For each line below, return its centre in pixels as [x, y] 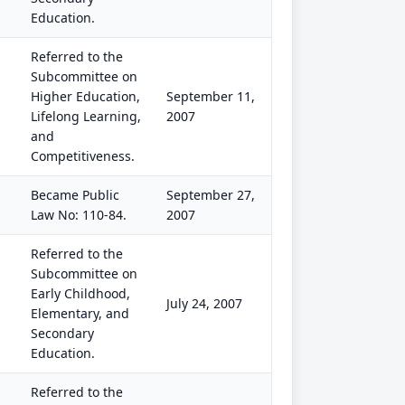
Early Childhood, [80, 293]
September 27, [211, 195]
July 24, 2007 [204, 303]
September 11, [211, 96]
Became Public [75, 195]
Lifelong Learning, [86, 116]
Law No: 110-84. [79, 215]
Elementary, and [80, 313]
